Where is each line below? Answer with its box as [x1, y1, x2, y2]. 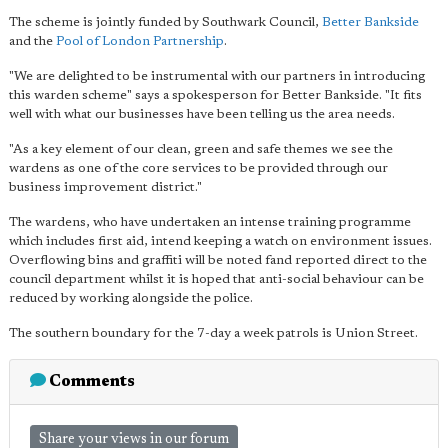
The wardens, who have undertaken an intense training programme [9, 216, 411, 229]
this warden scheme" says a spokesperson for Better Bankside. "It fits [9, 89, 422, 102]
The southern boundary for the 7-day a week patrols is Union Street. [9, 327, 418, 340]
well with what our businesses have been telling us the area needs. [9, 108, 395, 121]
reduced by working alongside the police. [9, 292, 253, 305]
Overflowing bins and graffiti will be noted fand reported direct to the [9, 254, 427, 267]
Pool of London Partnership [56, 35, 224, 48]
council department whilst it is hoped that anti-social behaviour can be [9, 273, 424, 286]
